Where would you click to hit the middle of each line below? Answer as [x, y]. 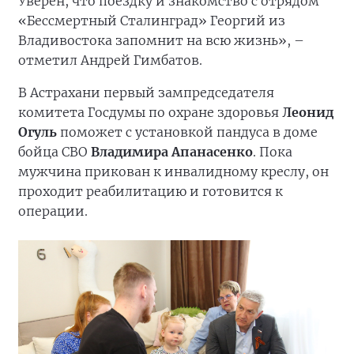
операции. [53, 211]
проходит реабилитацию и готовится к [151, 191]
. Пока [273, 152]
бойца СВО [55, 152]
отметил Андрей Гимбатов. [110, 60]
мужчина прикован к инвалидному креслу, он [173, 171]
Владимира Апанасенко [172, 152]
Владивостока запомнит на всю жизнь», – [161, 40]
